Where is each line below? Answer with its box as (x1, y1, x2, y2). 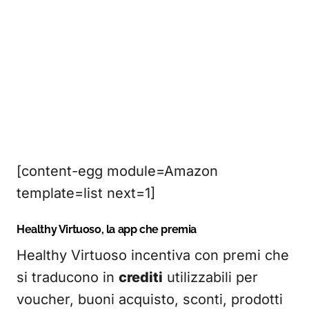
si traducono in (17, 269, 119, 286)
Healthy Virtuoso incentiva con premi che (17, 247, 289, 263)
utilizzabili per (163, 269, 258, 286)
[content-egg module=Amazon (17, 163, 218, 179)
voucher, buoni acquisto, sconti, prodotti (17, 291, 283, 308)
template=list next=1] (17, 185, 155, 201)
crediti (119, 269, 163, 286)
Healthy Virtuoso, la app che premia (17, 223, 197, 236)
